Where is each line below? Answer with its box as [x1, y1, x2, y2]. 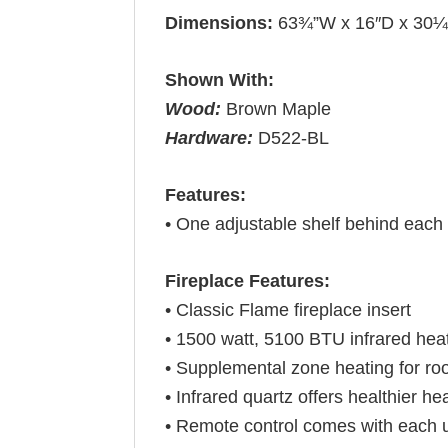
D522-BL [253, 128, 330, 148]
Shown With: [165, 70, 275, 90]
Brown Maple [226, 99, 332, 119]
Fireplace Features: [165, 271, 331, 291]
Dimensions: [165, 13, 279, 33]
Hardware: [165, 128, 254, 148]
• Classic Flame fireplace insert [165, 300, 412, 320]
